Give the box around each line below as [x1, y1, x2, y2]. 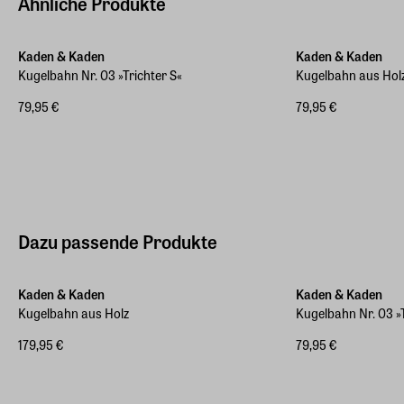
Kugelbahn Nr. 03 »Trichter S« [18, 66, 182, 84]
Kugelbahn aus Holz [18, 304, 129, 322]
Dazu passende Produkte [18, 228, 217, 254]
